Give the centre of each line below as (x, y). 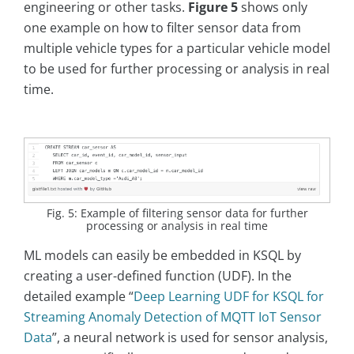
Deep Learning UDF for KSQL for (229, 297)
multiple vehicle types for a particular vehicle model (177, 49)
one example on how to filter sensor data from (162, 28)
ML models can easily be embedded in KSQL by (162, 256)
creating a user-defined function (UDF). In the (158, 276)
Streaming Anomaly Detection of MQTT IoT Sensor (173, 317)
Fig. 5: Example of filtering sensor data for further (177, 213)
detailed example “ (79, 297)
